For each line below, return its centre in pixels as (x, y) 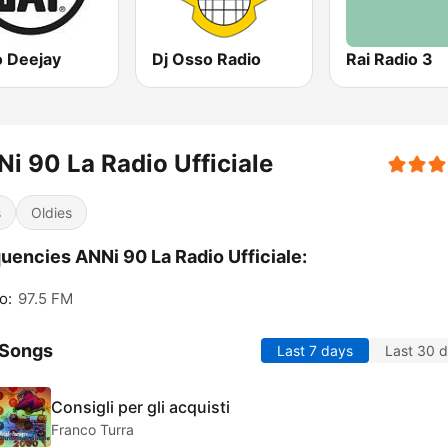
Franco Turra (92, 429)
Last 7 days (315, 351)
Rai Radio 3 (389, 59)
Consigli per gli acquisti (140, 406)
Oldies (51, 213)
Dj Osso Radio (207, 59)
